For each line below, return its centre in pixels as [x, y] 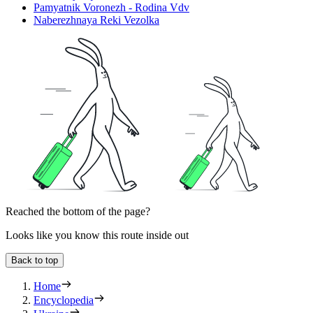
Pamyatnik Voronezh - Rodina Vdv [111, 8]
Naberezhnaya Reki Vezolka [96, 20]
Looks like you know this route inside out [97, 235]
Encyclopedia [64, 300]
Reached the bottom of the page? [78, 212]
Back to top [35, 261]
